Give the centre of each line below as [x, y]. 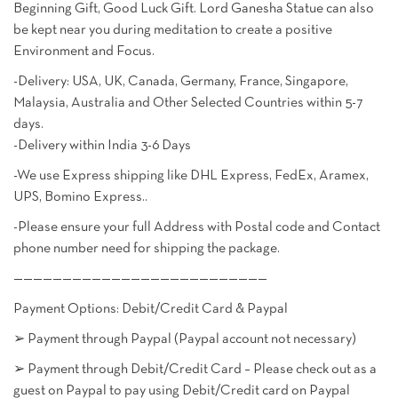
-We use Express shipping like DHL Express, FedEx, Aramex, [191, 176]
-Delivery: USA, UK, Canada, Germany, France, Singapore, [181, 82]
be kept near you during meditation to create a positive [173, 31]
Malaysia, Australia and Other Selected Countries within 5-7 [188, 103]
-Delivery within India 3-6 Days [102, 146]
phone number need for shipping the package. [147, 249]
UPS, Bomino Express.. [80, 198]
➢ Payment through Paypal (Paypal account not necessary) [185, 340]
